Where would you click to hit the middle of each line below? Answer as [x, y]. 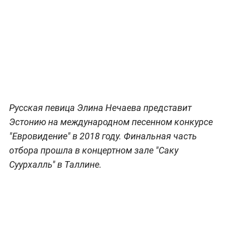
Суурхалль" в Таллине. [55, 165]
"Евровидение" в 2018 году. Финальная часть [103, 136]
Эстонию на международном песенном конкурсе [111, 122]
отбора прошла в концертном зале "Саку [93, 150]
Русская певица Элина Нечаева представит [100, 108]
